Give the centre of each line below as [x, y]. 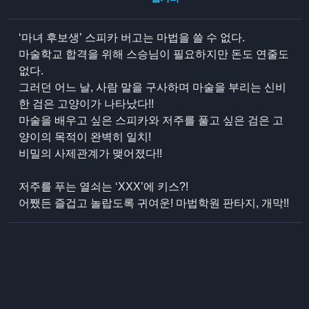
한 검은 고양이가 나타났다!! [87, 104]
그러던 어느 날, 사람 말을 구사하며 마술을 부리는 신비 [153, 87]
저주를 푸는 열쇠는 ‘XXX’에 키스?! [104, 187]
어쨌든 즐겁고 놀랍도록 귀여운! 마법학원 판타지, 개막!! [154, 203]
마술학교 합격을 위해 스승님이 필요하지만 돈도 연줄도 [154, 54]
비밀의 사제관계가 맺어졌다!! [91, 153]
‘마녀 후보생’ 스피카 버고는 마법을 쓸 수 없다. [132, 38]
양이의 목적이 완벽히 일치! [85, 137]
